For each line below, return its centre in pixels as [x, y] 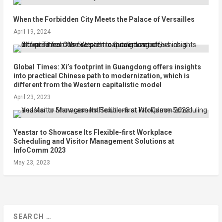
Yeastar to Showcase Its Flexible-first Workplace [92, 133]
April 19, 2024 [32, 32]
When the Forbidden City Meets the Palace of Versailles [104, 20]
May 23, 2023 [31, 163]
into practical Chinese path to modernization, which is [101, 76]
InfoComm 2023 [39, 150]
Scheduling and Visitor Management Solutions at [94, 141]
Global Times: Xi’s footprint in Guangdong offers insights [107, 67]
